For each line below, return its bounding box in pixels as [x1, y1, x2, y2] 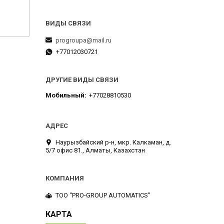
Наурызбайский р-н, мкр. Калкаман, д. [55, 138, 171, 146]
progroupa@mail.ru [55, 36, 111, 44]
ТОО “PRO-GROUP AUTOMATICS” [55, 191, 150, 199]
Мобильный [45, 91, 84, 99]
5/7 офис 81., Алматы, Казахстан [45, 146, 145, 154]
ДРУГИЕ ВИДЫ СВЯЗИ [45, 75, 118, 83]
